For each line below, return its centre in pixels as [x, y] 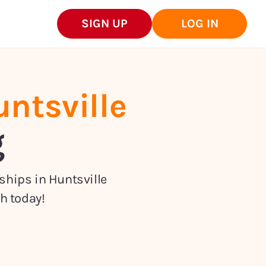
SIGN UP [104, 23]
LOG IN [199, 23]
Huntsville [77, 179]
